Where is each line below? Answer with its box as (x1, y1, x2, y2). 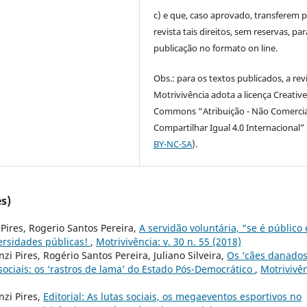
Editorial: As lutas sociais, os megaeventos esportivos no (43, 290, 302, 304)
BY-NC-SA (153, 138, 193, 151)
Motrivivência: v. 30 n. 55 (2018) (96, 235, 241, 249)
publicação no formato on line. (153, 42, 278, 55)
